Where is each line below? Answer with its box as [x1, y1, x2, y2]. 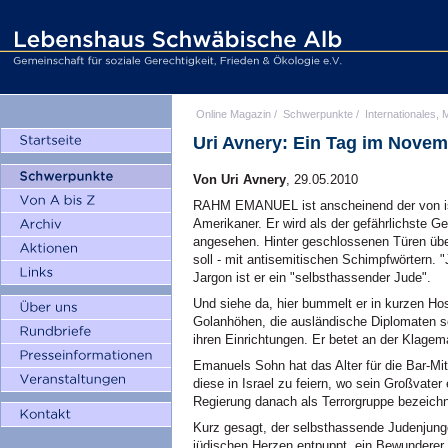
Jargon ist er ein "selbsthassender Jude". [193, 270, 431, 285]
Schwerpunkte [283, 108, 353, 120]
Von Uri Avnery [193, 172, 286, 187]
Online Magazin [196, 108, 271, 120]
